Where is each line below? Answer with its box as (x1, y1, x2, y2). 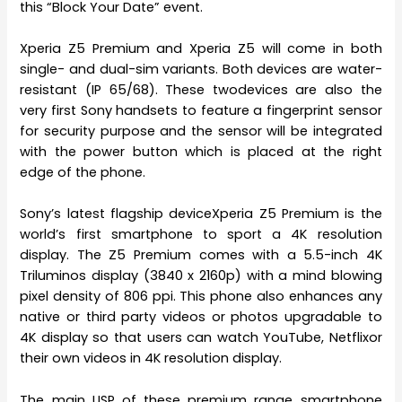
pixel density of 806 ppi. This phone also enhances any (20, 287, 382, 306)
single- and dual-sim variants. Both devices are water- (20, 59, 382, 78)
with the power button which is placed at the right (20, 142, 382, 161)
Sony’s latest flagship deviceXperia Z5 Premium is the (20, 205, 382, 223)
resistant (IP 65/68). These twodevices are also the (20, 80, 382, 99)
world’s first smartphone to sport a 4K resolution (20, 225, 382, 244)
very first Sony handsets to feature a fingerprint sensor (20, 100, 382, 119)
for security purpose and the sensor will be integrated (20, 121, 382, 140)
